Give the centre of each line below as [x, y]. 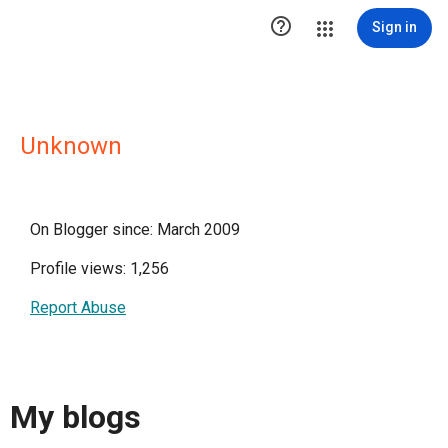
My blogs [75, 417]
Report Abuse [78, 307]
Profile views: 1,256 [99, 268]
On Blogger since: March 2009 [135, 229]
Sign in [394, 27]
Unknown [71, 146]
